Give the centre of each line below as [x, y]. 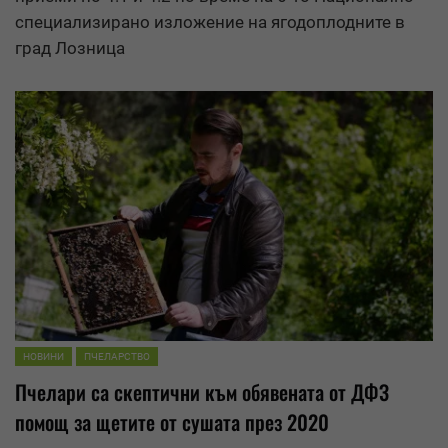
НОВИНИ [43, 356]
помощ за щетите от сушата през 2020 [172, 421]
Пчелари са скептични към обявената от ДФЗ [202, 391]
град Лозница [70, 48]
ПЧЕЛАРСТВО [117, 356]
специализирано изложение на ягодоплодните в [210, 22]
